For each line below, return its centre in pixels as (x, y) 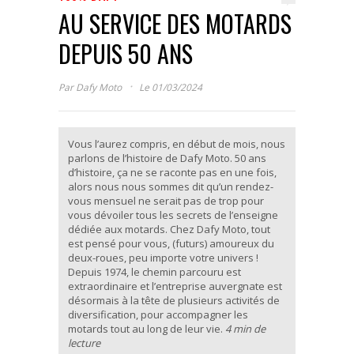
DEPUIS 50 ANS (126, 53)
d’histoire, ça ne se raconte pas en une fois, (172, 172)
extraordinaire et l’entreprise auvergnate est (175, 286)
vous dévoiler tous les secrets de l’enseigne (173, 215)
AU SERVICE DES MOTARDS (175, 23)
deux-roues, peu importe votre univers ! (163, 257)
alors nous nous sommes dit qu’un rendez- (171, 186)
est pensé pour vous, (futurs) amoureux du (171, 243)
